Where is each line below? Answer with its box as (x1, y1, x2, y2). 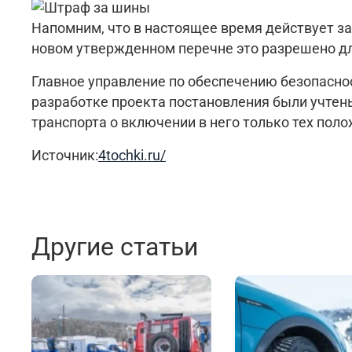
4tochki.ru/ (98, 147, 166, 163)
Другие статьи (31, 231, 198, 262)
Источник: (31, 147, 98, 163)
